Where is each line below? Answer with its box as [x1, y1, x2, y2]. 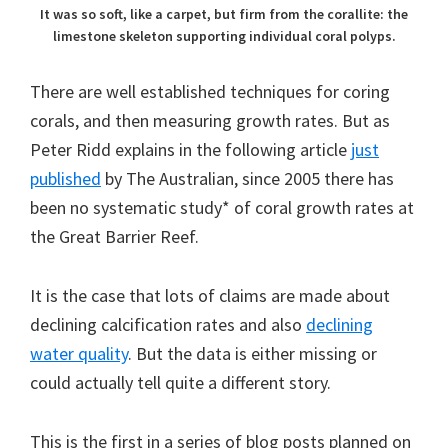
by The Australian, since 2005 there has [101, 166, 394, 190]
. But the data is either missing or [128, 341, 377, 365]
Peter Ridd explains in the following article [30, 137, 351, 161]
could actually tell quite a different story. [30, 370, 331, 394]
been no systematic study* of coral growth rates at [30, 195, 414, 219]
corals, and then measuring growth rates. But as [30, 108, 390, 132]
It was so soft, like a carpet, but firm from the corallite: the [40, 4, 408, 23]
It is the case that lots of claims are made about [30, 283, 390, 307]
